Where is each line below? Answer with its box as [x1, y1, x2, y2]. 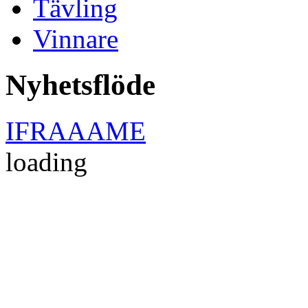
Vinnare [33, 24, 118, 54]
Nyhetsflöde [5, 68, 155, 101]
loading [5, 146, 87, 177]
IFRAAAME [5, 115, 146, 146]
